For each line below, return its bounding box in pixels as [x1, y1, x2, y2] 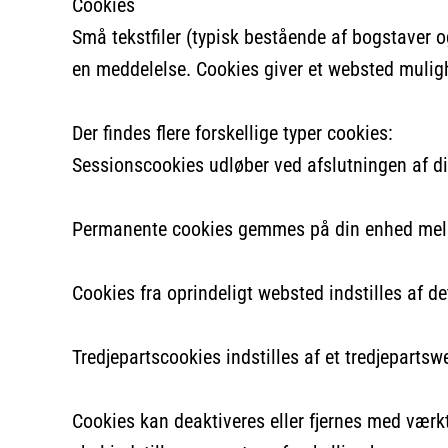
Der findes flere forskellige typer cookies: [72, 120, 393, 145]
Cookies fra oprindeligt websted [72, 280, 324, 305]
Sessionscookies [72, 152, 204, 177]
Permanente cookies [72, 216, 233, 241]
